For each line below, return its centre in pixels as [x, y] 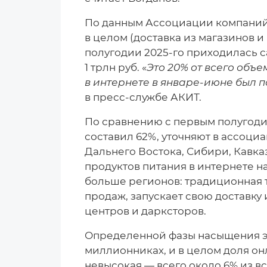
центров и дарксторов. [145, 211]
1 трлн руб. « [116, 67]
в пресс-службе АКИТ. [143, 97]
